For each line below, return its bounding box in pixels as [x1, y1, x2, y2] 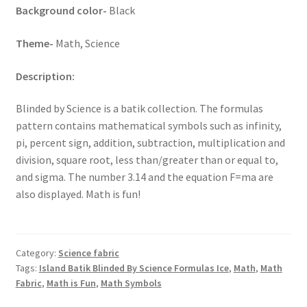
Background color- [15, 3, 109, 18]
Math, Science [55, 36, 120, 50]
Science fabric [58, 247, 119, 260]
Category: [15, 247, 58, 260]
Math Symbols [100, 277, 162, 290]
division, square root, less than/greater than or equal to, [15, 153, 278, 167]
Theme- [15, 36, 56, 50]
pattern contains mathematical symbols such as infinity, [15, 119, 282, 133]
